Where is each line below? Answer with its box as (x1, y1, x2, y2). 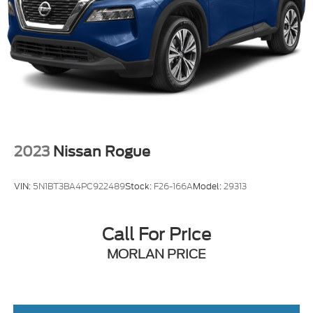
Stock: (125, 180, 154, 192)
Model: (193, 180, 224, 192)
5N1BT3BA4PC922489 (33, 180, 125, 192)
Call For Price (102, 222, 211, 247)
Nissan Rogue (53, 143, 150, 161)
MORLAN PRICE (107, 245, 206, 264)
